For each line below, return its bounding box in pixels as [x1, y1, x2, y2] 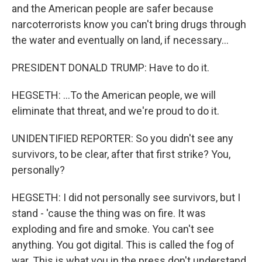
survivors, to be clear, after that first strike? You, [12, 148, 230, 160]
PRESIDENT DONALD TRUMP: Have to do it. [12, 61, 209, 74]
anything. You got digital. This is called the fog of [12, 239, 235, 251]
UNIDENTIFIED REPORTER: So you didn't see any [12, 132, 233, 144]
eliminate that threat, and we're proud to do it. [12, 105, 219, 117]
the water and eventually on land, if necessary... [12, 34, 229, 46]
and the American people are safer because [12, 2, 213, 15]
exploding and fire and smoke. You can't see [12, 223, 214, 235]
